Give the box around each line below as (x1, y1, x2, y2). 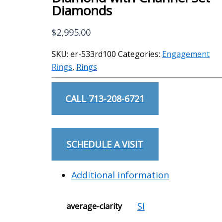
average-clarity (66, 201, 122, 212)
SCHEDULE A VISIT (66, 138, 144, 151)
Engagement (162, 49, 210, 60)
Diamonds (52, 1, 112, 20)
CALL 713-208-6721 (65, 93, 145, 105)
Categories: (118, 49, 162, 60)
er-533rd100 (70, 49, 116, 60)
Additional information (71, 169, 169, 181)
